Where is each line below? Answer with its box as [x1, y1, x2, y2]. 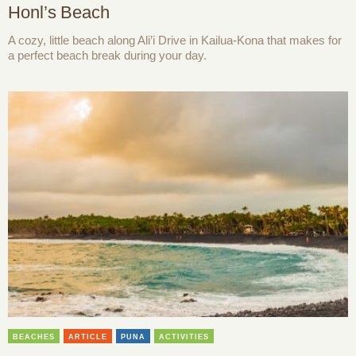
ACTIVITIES [159, 333, 209, 342]
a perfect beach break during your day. [8, 48, 207, 62]
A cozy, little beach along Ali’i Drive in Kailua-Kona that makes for [8, 33, 342, 47]
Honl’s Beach [8, 2, 110, 22]
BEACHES [13, 333, 55, 342]
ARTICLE [68, 333, 107, 342]
